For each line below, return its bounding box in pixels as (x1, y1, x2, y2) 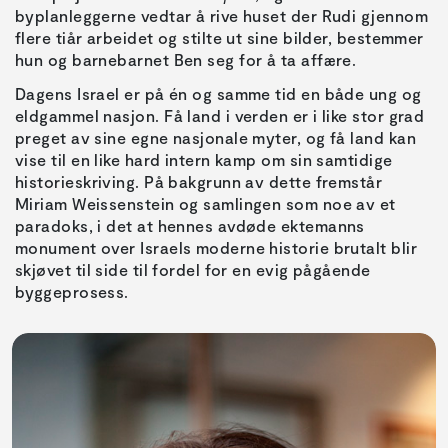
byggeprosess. (15, 282, 129, 302)
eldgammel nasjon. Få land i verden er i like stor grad (15, 106, 425, 126)
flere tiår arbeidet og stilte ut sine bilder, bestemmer (15, 28, 424, 48)
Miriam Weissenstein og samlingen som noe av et (15, 194, 396, 214)
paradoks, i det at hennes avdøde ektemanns (15, 216, 365, 236)
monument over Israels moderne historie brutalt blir (15, 238, 417, 258)
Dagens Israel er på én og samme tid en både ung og (15, 84, 422, 104)
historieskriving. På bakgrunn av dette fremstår (15, 172, 383, 192)
